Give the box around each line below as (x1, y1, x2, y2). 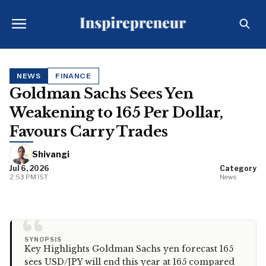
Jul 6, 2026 (9, 164, 49, 173)
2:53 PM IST (9, 173, 48, 181)
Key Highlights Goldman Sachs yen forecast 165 (24, 243, 233, 254)
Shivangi (32, 148, 69, 159)
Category (220, 164, 256, 173)
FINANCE (55, 71, 91, 80)
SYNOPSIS (24, 236, 62, 243)
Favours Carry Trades (9, 123, 168, 140)
